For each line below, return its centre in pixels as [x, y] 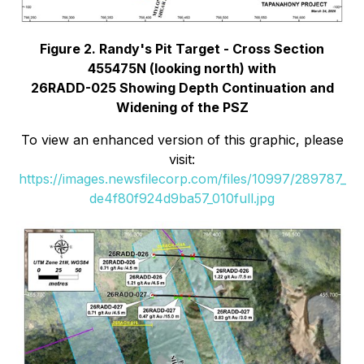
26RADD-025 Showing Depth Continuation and [182, 88]
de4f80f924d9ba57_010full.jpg [182, 199]
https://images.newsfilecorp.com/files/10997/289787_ [182, 179]
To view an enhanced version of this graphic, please [182, 140]
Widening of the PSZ [182, 108]
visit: [182, 160]
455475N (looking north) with [182, 69]
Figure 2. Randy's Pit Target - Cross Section [182, 49]
